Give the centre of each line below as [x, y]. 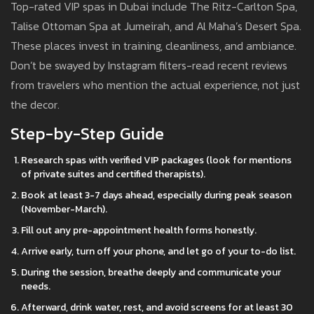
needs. [36, 287]
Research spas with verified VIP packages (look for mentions [156, 161]
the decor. [35, 105]
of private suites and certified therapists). [113, 175]
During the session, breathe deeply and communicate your [151, 273]
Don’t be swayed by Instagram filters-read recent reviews [149, 66]
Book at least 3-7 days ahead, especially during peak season [156, 196]
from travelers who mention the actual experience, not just [155, 85]
